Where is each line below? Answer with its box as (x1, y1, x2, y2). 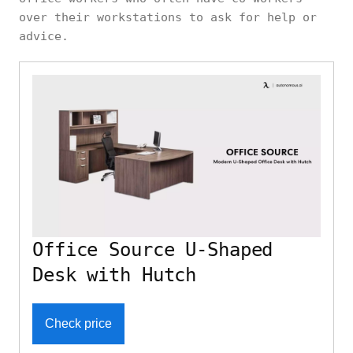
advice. (19, 28, 69, 43)
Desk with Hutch (32, 263, 197, 286)
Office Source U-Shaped (32, 238, 273, 261)
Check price (45, 316, 112, 330)
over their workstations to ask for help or (19, 9, 317, 24)
